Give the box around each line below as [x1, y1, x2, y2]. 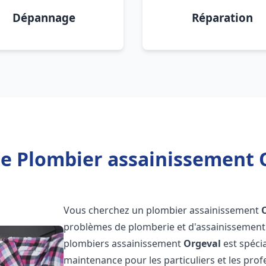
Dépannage [12, 10, 75, 25]
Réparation [191, 10, 253, 25]
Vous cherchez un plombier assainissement [64, 204, 262, 217]
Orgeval [183, 237, 221, 250]
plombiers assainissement [64, 237, 184, 250]
